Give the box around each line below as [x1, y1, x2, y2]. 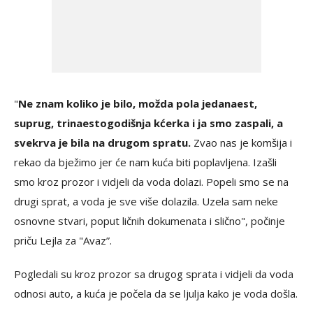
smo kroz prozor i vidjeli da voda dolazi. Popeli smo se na [14, 175, 289, 189]
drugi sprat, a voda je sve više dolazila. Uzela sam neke [14, 194, 278, 209]
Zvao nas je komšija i [191, 136, 292, 150]
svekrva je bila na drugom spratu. [14, 136, 191, 150]
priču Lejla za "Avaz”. [14, 233, 112, 248]
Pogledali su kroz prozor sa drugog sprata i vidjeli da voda [14, 267, 293, 282]
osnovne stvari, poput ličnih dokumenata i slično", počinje [14, 214, 285, 228]
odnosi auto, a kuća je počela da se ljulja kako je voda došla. [14, 286, 298, 301]
